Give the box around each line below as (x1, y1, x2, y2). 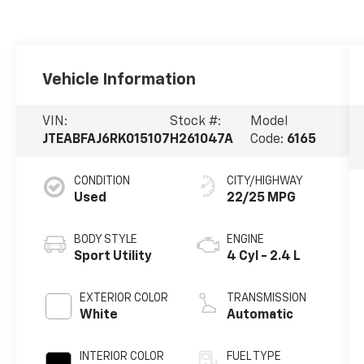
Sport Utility (74, 249, 153, 263)
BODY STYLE (74, 233, 138, 245)
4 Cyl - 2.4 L (226, 249, 301, 263)
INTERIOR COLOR (80, 350, 165, 362)
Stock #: (170, 115, 222, 129)
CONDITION (74, 175, 131, 187)
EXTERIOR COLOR (80, 292, 169, 304)
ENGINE (226, 233, 264, 245)
